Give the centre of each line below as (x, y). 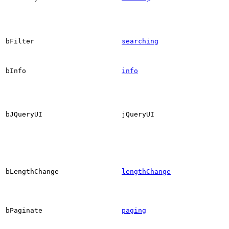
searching (140, 41)
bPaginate (24, 210)
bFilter (20, 41)
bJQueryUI (24, 114)
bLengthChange (32, 171)
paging (134, 210)
